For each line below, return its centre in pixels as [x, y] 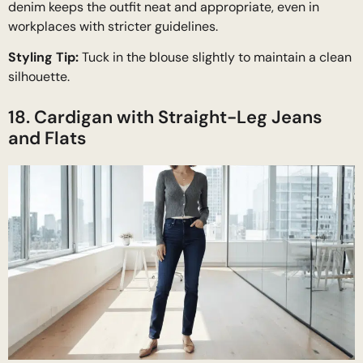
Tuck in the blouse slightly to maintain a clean [215, 58]
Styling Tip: [43, 58]
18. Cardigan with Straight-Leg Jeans [165, 117]
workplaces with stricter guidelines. [113, 26]
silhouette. [39, 77]
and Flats [47, 139]
